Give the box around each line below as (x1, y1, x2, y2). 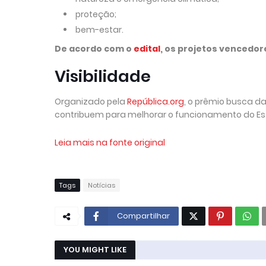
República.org (127, 95, 184, 107)
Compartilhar (117, 210, 170, 221)
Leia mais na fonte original (55, 136, 165, 148)
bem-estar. (75, 23, 123, 36)
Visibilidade (55, 65, 151, 87)
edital (134, 42, 160, 55)
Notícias (88, 180, 115, 190)
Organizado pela (55, 95, 127, 107)
